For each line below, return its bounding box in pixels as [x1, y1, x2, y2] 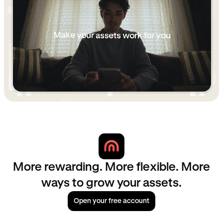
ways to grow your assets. [41, 177, 182, 189]
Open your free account [74, 197, 149, 205]
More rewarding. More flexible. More [13, 161, 210, 173]
